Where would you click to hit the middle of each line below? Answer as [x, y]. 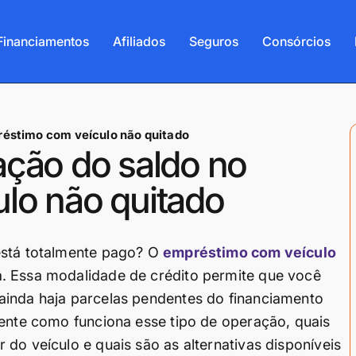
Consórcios [296, 41]
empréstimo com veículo [250, 252]
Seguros [213, 41]
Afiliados [139, 41]
